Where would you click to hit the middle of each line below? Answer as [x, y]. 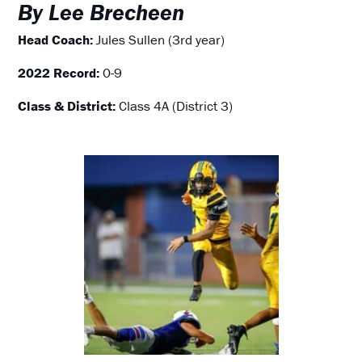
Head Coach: [56, 39]
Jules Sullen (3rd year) [159, 39]
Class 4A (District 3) [176, 105]
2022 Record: [61, 72]
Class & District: [69, 105]
